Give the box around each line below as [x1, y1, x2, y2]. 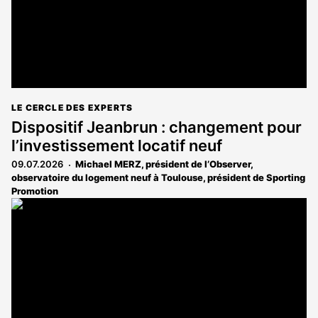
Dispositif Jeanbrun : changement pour [11, 118, 302, 137]
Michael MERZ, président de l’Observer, [75, 158, 253, 170]
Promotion [11, 185, 58, 197]
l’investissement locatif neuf [11, 136, 222, 155]
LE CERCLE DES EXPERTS [11, 102, 133, 114]
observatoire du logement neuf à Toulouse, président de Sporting [11, 172, 305, 184]
